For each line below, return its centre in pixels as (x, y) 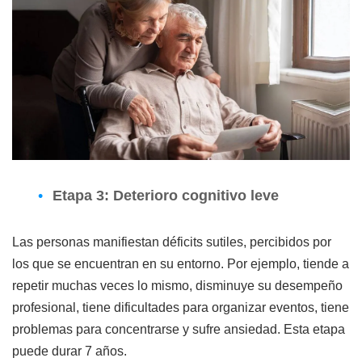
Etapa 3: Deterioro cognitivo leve (166, 195)
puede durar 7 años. (69, 351)
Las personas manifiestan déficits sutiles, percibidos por (172, 242)
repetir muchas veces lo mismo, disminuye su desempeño (177, 285)
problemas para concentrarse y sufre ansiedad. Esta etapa (179, 329)
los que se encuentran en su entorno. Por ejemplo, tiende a (181, 263)
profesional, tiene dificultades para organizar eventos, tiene (181, 307)
